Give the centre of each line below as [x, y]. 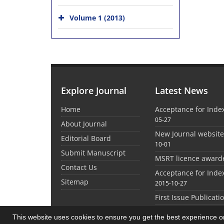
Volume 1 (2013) [97, 17]
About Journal [84, 124]
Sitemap [75, 182]
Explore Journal [94, 90]
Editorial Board [86, 138]
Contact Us [79, 167]
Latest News [182, 90]
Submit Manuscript [93, 153]
